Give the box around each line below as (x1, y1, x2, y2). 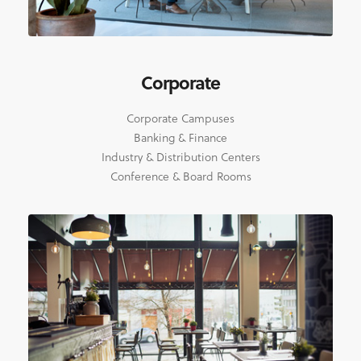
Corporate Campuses (127, 110, 234, 127)
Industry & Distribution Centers (101, 148, 260, 166)
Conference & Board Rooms (110, 168, 251, 185)
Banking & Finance (134, 129, 227, 147)
